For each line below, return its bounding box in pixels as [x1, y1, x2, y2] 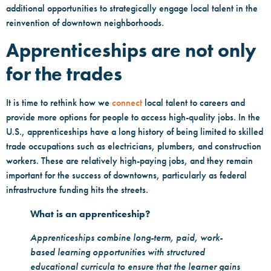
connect [112, 97, 142, 109]
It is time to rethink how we [6, 97, 112, 109]
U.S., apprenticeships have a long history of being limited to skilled [6, 126, 263, 138]
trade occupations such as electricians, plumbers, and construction [6, 140, 261, 152]
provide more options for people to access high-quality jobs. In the [6, 111, 260, 123]
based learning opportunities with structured [30, 246, 205, 258]
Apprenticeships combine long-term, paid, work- [30, 231, 223, 244]
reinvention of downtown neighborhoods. [6, 16, 166, 28]
